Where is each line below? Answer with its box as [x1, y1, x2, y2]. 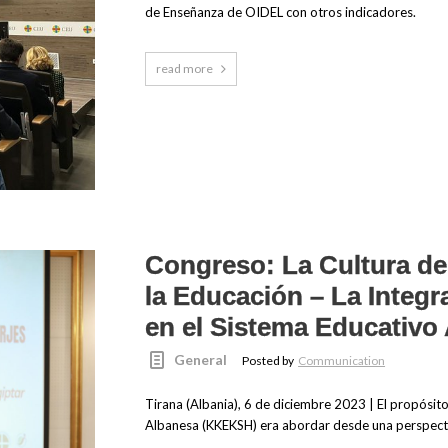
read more [155, 61, 213, 77]
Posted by [242, 353, 297, 369]
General [174, 351, 228, 369]
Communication [298, 353, 386, 369]
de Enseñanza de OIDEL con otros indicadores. [144, 4, 416, 21]
